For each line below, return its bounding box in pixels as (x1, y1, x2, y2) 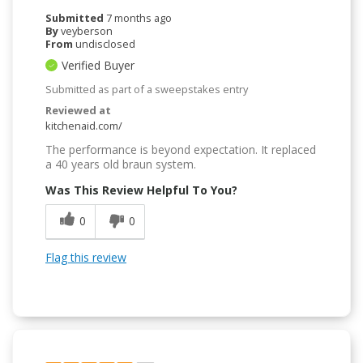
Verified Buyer (62, 57, 135, 73)
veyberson (61, 23, 113, 38)
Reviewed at (45, 102, 111, 117)
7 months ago (106, 10, 172, 25)
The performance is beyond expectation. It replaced (45, 141, 316, 157)
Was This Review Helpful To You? (45, 181, 237, 198)
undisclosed (75, 36, 135, 51)
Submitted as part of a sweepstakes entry (45, 81, 248, 96)
